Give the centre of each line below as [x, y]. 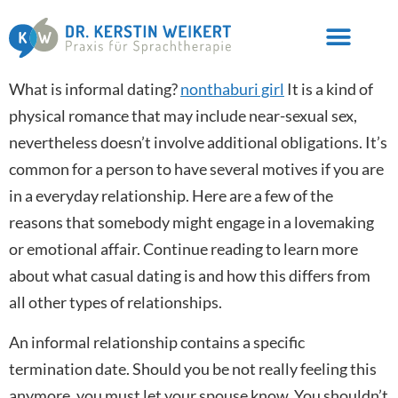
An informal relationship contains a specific [157, 342]
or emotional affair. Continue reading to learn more [183, 248]
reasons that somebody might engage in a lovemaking [191, 222]
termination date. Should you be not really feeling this [193, 368]
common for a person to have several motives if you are [196, 168]
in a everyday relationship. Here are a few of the [171, 195]
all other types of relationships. [115, 302]
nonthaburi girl [232, 88]
